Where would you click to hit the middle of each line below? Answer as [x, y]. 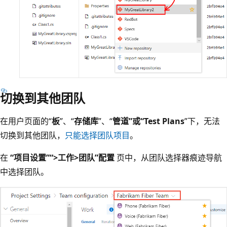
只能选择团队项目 [97, 136]
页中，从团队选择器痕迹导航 [168, 158]
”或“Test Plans [157, 121]
